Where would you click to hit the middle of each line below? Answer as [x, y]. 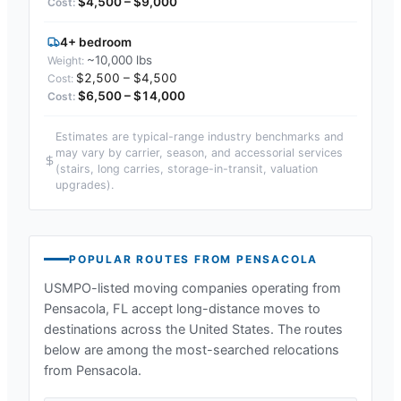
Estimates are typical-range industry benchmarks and [200, 136]
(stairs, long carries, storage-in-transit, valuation [187, 168]
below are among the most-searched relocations [192, 350]
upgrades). [85, 184]
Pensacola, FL [86, 308]
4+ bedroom [96, 42]
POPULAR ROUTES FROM [153, 259]
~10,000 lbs [119, 60]
